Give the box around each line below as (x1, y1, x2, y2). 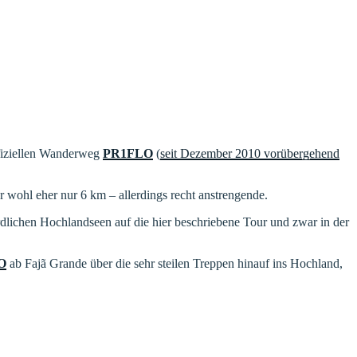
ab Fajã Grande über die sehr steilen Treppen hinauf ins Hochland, (6, 256, 343, 270)
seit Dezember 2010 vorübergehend (160, 146, 339, 160)
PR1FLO (103, 146, 153, 160)
